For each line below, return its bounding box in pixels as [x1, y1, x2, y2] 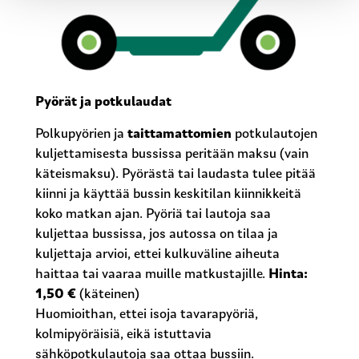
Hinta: [268, 267, 309, 281]
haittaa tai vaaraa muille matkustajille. [35, 267, 269, 281]
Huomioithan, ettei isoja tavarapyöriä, [35, 307, 259, 321]
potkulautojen [232, 127, 318, 141]
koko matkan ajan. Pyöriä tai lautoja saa [35, 207, 272, 221]
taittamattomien [124, 127, 232, 141]
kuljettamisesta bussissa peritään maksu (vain [35, 147, 309, 161]
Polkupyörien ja [35, 127, 125, 141]
